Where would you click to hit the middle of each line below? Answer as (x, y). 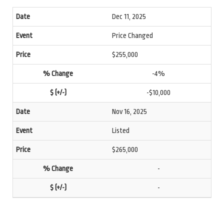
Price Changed (132, 35)
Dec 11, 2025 (129, 16)
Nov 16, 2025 (129, 111)
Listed (121, 130)
